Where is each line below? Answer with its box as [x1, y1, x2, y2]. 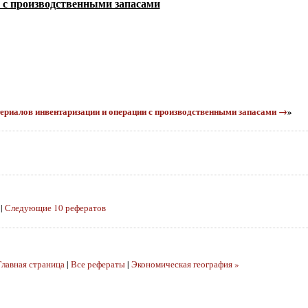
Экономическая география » [131, 257, 239, 270]
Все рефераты [70, 257, 125, 270]
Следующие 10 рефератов [4, 201, 106, 214]
